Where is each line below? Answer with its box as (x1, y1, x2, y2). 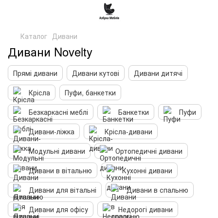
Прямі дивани (13, 68, 57, 78)
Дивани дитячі (134, 68, 182, 78)
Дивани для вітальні (29, 185, 96, 195)
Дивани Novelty (8, 43, 92, 60)
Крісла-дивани (105, 127, 152, 136)
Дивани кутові (72, 68, 119, 78)
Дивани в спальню (127, 185, 188, 195)
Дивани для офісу (29, 204, 88, 214)
